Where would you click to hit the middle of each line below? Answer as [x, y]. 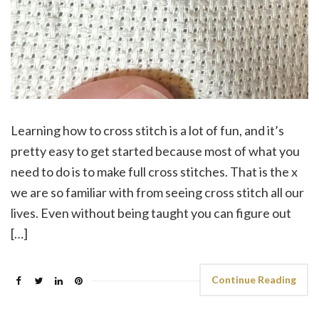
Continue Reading [254, 279]
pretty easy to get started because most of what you [155, 151]
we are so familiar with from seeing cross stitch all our [157, 192]
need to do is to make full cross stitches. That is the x [154, 171]
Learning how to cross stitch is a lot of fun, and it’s [147, 130]
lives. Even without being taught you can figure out [151, 213]
